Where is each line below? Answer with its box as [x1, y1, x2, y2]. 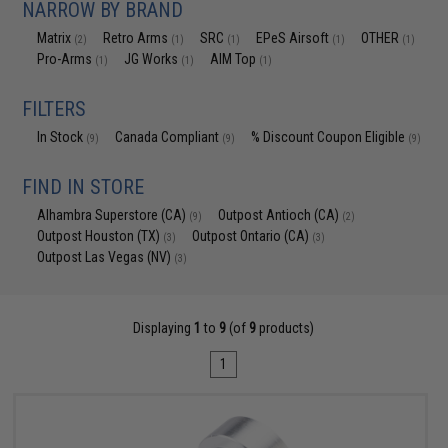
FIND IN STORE [22, 175, 145, 199]
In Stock [37, 129, 87, 145]
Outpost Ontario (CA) [192, 228, 313, 244]
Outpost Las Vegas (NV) [37, 249, 175, 265]
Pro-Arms [37, 51, 96, 67]
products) [256, 320, 315, 336]
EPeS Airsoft [256, 30, 333, 46]
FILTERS [22, 97, 87, 121]
